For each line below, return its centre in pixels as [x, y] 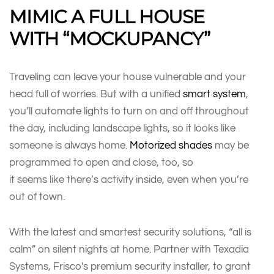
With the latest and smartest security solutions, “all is [130, 232]
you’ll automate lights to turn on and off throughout [129, 111]
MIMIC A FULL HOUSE [107, 17]
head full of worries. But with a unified [96, 94]
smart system [214, 94]
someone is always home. [69, 145]
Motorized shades [171, 145]
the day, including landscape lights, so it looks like [122, 128]
